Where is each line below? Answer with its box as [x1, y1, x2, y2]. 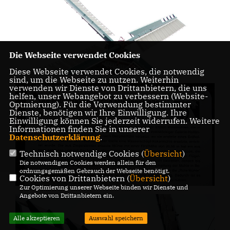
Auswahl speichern [88, 214, 143, 222]
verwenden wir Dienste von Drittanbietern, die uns [9, 83, 207, 93]
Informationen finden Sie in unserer [9, 124, 149, 135]
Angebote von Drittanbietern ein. [19, 191, 114, 200]
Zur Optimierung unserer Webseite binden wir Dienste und [19, 183, 188, 191]
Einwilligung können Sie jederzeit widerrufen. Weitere [9, 116, 220, 126]
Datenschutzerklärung [9, 132, 100, 143]
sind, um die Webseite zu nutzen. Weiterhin [9, 74, 179, 85]
